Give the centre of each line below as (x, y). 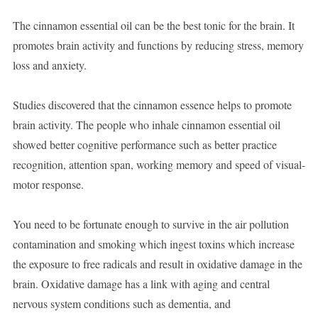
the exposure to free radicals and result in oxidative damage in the (157, 264)
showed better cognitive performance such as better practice (144, 145)
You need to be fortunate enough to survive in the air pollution (150, 224)
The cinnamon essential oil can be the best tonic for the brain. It (153, 26)
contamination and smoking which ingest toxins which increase (153, 244)
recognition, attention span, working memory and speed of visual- (159, 165)
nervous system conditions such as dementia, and (121, 304)
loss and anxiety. (49, 65)
